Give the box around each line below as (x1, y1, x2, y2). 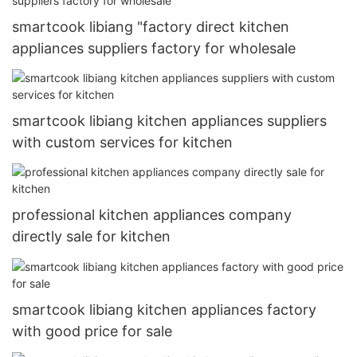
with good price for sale (12, 322, 172, 339)
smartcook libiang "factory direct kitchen (12, 18, 289, 35)
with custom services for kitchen (12, 133, 233, 151)
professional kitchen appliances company (12, 206, 292, 224)
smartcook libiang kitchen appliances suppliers (12, 112, 327, 129)
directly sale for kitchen (12, 228, 171, 245)
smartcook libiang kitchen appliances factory (12, 300, 316, 318)
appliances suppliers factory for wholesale (12, 39, 296, 57)
